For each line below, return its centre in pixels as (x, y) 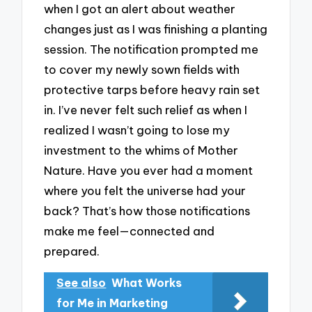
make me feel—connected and (130, 231)
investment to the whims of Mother (141, 150)
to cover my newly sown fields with (142, 70)
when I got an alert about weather (140, 9)
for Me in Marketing (112, 303)
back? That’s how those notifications (147, 211)
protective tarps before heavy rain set (152, 90)
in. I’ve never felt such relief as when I (146, 110)
